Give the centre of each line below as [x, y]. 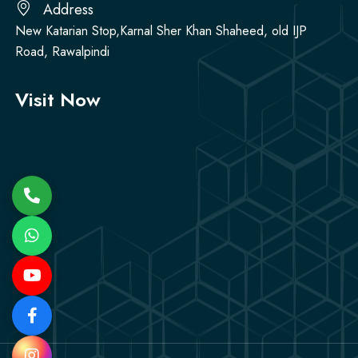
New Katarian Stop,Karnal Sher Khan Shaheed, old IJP [161, 30]
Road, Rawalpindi [62, 51]
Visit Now [58, 99]
